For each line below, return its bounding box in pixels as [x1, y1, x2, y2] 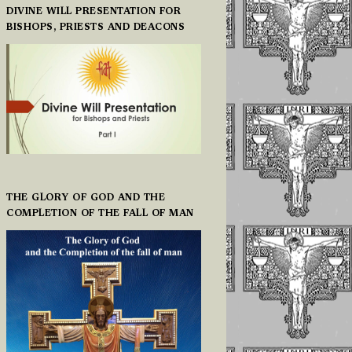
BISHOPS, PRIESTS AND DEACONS [6, 23, 185, 32]
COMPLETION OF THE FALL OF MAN [6, 208, 194, 218]
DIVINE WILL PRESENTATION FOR [6, 7, 181, 16]
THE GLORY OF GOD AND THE [6, 192, 165, 203]
